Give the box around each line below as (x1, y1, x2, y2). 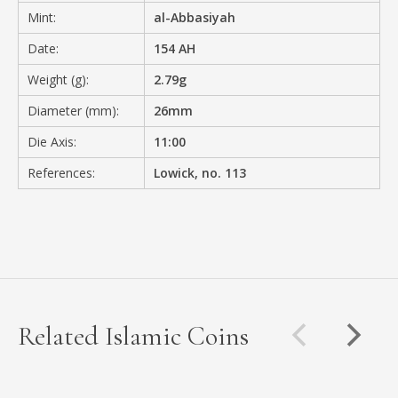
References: (28, 163, 95, 181)
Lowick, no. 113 (154, 163, 247, 181)
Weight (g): (28, 70, 89, 88)
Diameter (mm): (28, 101, 119, 119)
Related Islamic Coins (18, 319, 249, 353)
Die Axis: (28, 132, 76, 150)
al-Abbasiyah (154, 8, 236, 26)
